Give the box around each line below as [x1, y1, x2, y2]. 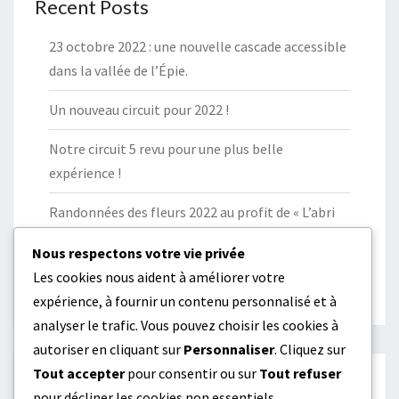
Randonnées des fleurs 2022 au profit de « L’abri [49, 203, 335, 222]
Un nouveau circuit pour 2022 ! [49, 101, 229, 119]
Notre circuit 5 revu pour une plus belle [49, 140, 283, 159]
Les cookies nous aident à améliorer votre [33, 268, 285, 286]
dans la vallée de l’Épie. [49, 61, 188, 80]
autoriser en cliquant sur [33, 340, 183, 358]
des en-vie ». [49, 227, 121, 246]
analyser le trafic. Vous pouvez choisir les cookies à [33, 316, 338, 334]
